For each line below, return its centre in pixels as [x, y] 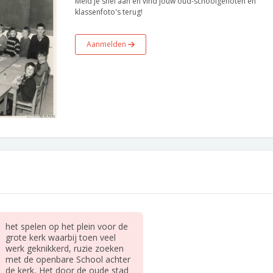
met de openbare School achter [68, 259]
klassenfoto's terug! [109, 12]
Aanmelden [107, 44]
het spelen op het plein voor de [66, 226]
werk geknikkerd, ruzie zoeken [64, 248]
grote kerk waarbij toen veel [60, 237]
